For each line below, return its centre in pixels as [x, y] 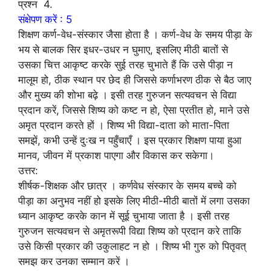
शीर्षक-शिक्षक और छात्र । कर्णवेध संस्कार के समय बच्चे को [127, 185]
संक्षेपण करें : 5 [45, 19]
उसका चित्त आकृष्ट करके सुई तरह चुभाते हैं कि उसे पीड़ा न [126, 64]
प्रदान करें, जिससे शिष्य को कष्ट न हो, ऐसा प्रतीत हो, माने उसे [134, 110]
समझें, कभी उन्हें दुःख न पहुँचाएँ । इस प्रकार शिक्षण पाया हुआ [130, 140]
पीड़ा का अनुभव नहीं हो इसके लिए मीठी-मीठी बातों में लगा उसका [134, 201]
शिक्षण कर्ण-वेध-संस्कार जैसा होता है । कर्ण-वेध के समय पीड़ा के [135, 34]
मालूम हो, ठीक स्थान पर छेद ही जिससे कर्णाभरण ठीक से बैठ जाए [135, 80]
